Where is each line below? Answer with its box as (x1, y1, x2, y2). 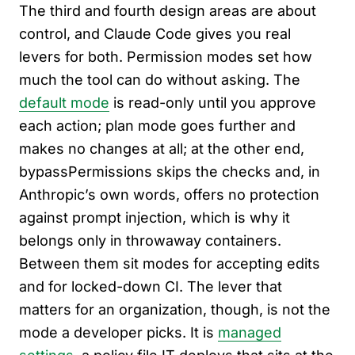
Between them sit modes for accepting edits (19, 255, 320, 273)
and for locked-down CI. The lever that (19, 278, 282, 296)
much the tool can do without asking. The (19, 71, 300, 89)
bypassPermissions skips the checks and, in (19, 163, 320, 181)
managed (218, 324, 281, 342)
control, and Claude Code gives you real (19, 25, 291, 43)
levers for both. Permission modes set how (19, 48, 312, 66)
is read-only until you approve (109, 94, 316, 112)
